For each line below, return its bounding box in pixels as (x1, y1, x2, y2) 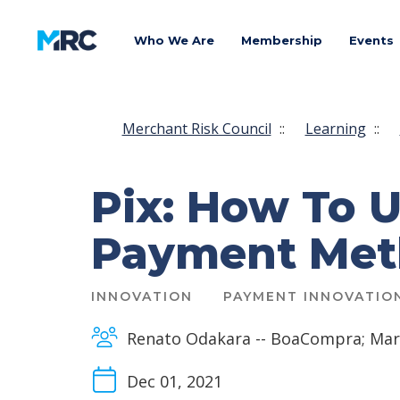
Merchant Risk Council (121, 118, 271, 138)
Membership (241, 33, 322, 47)
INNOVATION (91, 287, 193, 304)
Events (349, 33, 394, 47)
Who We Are (134, 33, 214, 47)
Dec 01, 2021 (127, 370, 222, 392)
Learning (304, 118, 366, 138)
